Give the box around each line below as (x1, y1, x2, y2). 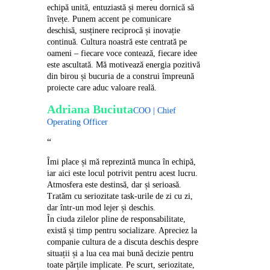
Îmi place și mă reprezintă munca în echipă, (47, 157, 196, 166)
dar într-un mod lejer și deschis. (47, 202, 156, 212)
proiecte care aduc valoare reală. (47, 83, 157, 92)
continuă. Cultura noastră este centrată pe (47, 37, 187, 46)
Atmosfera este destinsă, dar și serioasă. (47, 180, 182, 189)
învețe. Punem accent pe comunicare (47, 14, 172, 24)
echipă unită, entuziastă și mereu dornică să (47, 2, 195, 12)
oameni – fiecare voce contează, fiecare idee (47, 48, 198, 58)
